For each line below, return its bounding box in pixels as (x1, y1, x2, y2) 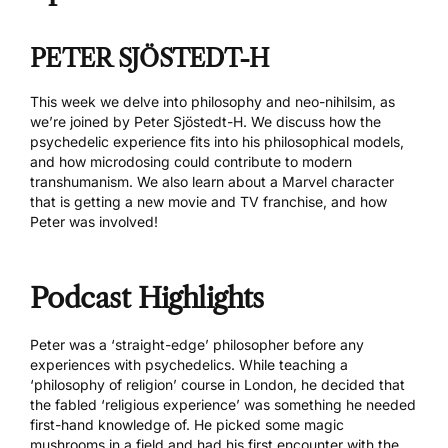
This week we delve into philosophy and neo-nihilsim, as (30, 93, 395, 111)
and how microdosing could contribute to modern (30, 153, 352, 171)
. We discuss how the (243, 113, 381, 131)
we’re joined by (30, 113, 134, 131)
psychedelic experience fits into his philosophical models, (30, 133, 404, 151)
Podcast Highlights (30, 281, 264, 316)
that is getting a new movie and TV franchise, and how (30, 193, 387, 211)
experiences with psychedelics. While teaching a (30, 355, 348, 373)
